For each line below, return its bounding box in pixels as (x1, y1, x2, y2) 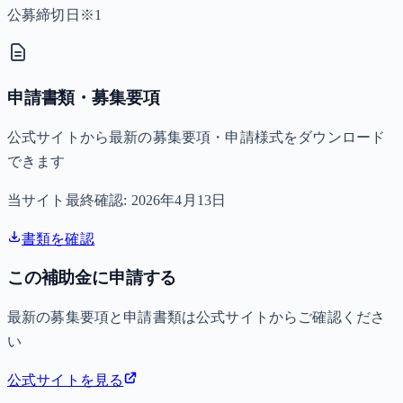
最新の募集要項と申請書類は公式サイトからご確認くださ (7, 309, 386, 326)
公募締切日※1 (7, 7, 103, 23)
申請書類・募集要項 (7, 88, 160, 108)
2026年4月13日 (130, 192, 227, 208)
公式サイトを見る (7, 372, 124, 389)
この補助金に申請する (7, 268, 177, 288)
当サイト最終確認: (7, 192, 131, 208)
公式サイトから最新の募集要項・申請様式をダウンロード (7, 129, 386, 145)
